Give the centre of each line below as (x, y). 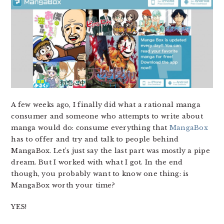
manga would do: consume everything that (90, 128)
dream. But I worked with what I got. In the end (97, 162)
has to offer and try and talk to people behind (95, 139)
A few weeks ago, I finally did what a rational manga (106, 105)
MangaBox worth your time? (63, 185)
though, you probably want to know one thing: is (100, 174)
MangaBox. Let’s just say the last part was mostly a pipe (110, 151)
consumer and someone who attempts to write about (107, 116)
